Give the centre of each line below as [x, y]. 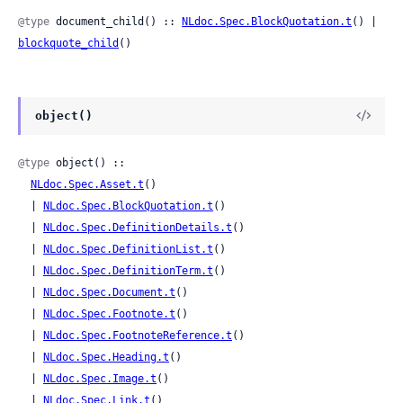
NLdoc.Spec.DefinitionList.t [128, 249]
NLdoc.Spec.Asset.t [87, 184]
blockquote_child [68, 43]
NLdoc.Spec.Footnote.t [109, 314]
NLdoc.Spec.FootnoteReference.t [138, 336]
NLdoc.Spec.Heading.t [106, 357]
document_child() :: [116, 21]
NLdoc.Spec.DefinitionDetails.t [138, 228]
